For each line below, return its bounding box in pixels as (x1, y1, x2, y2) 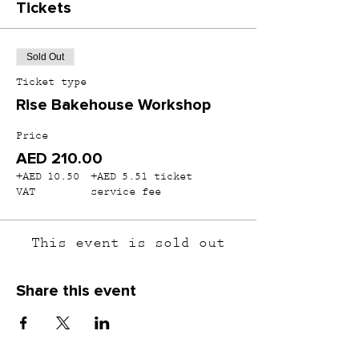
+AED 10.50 (16, 172, 79, 182)
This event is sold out (31, 237, 225, 250)
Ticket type (16, 78, 87, 87)
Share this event (16, 281, 136, 301)
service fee (91, 188, 162, 197)
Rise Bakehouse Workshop (16, 95, 211, 115)
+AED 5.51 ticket (91, 172, 193, 182)
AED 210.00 (16, 149, 103, 168)
